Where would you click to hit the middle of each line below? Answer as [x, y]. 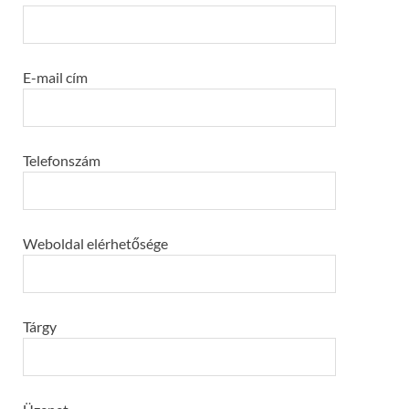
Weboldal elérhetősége [95, 243]
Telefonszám [62, 160]
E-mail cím [55, 77]
